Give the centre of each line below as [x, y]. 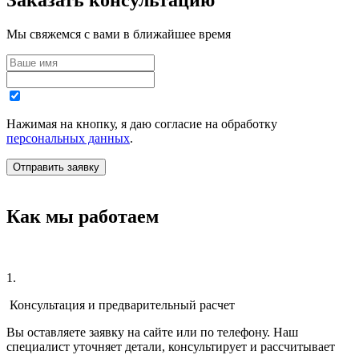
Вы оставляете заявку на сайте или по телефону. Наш [152, 332]
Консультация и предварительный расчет [121, 305]
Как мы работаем [83, 216]
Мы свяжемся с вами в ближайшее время [119, 34]
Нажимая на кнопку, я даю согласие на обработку [142, 124]
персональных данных [68, 139]
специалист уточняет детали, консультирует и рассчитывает [171, 346]
